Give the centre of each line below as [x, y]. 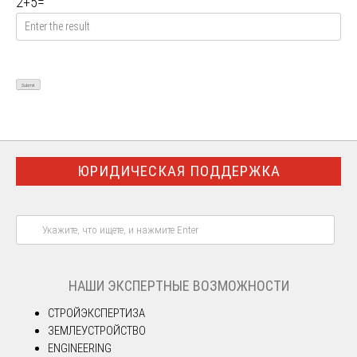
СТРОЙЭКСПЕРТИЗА [96, 313]
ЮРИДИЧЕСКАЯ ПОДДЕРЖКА [178, 171]
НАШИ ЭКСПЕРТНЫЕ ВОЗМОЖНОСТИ [178, 285]
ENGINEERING [80, 348]
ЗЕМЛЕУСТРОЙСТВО [97, 330]
